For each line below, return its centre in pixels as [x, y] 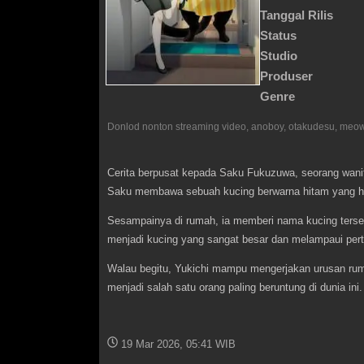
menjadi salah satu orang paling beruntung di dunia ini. [235, 288]
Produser [286, 76]
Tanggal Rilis [297, 15]
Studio [279, 56]
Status [278, 35]
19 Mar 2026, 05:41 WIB [179, 344]
